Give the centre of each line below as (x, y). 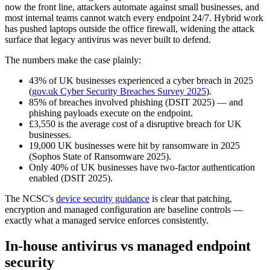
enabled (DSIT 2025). (71, 178)
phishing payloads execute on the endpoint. (111, 113)
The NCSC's (30, 198)
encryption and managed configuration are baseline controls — (124, 209)
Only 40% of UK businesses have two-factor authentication (142, 167)
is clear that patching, (191, 198)
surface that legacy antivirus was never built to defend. (108, 39)
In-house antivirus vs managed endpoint (128, 246)
